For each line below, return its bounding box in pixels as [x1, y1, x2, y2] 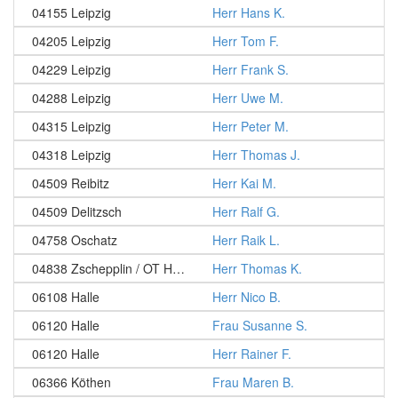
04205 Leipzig [32, 32, 111, 50]
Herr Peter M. [212, 117, 289, 135]
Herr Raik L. [212, 231, 280, 249]
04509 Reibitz [32, 174, 109, 192]
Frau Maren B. [212, 373, 294, 391]
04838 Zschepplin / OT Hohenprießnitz [172, 259, 185, 277]
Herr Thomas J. [212, 146, 300, 163]
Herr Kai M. [212, 174, 276, 192]
